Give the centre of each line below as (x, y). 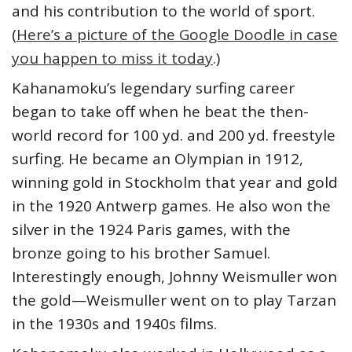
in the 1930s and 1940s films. (114, 324)
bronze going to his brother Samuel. (141, 253)
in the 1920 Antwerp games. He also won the (171, 206)
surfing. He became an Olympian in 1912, (158, 159)
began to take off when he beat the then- (160, 112)
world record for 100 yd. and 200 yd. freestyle (174, 136)
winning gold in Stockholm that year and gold (175, 183)
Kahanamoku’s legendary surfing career (153, 88)
